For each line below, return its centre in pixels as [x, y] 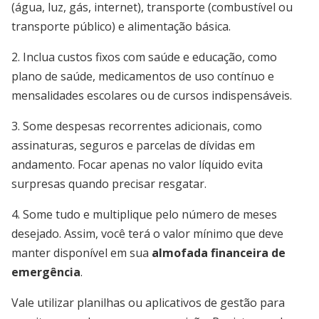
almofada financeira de [219, 253]
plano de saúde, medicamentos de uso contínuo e [143, 76]
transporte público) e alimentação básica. [121, 26]
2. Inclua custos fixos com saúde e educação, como [144, 57]
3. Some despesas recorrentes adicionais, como [137, 126]
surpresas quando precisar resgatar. [109, 184]
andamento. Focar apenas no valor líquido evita [137, 164]
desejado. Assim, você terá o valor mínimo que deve [147, 234]
